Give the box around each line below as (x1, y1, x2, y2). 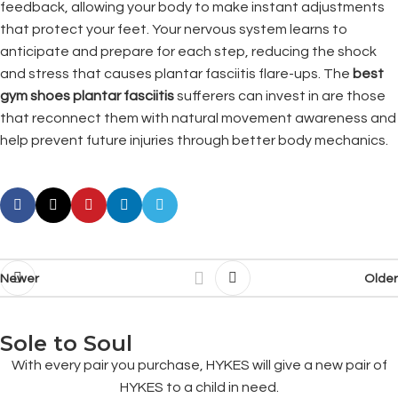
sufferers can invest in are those (174, 89, 386, 103)
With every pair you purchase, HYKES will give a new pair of (11, 358, 387, 372)
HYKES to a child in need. (119, 380, 279, 394)
